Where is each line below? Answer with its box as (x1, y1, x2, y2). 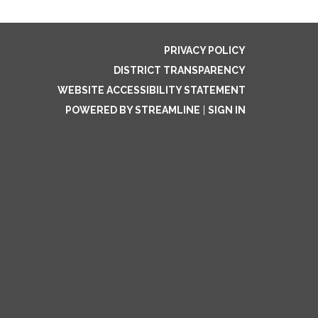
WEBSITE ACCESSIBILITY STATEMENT (57, 84, 246, 96)
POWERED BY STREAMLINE (65, 104, 200, 116)
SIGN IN (208, 104, 246, 116)
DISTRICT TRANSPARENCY (114, 65, 246, 76)
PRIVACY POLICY (164, 45, 246, 56)
